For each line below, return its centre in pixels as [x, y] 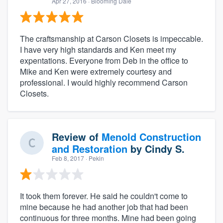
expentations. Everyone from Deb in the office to [104, 60]
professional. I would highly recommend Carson [104, 82]
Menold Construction [151, 136]
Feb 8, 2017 [68, 158]
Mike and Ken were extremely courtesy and [96, 71]
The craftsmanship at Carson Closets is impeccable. [111, 38]
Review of [77, 136]
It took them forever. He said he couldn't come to [104, 196]
